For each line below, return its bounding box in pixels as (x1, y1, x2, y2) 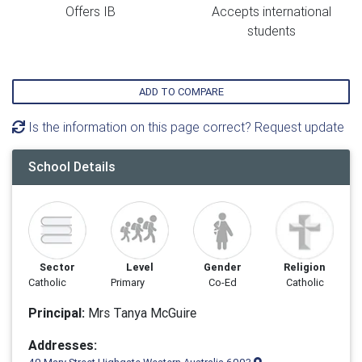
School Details (28, 158, 116, 175)
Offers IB (65, 3, 116, 19)
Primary (111, 276, 145, 289)
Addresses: (28, 337, 97, 353)
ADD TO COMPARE (138, 85, 224, 99)
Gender (203, 260, 242, 274)
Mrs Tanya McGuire (85, 305, 196, 321)
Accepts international (212, 3, 331, 19)
